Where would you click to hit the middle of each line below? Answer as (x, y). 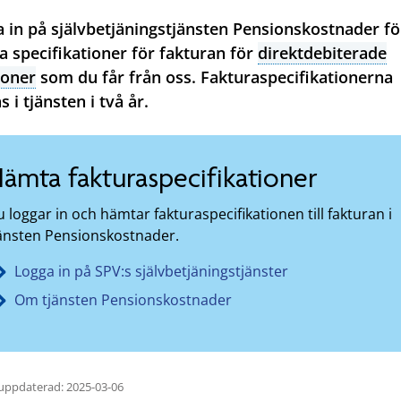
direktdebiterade (322, 53)
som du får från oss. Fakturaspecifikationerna (214, 77)
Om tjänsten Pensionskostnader (123, 299)
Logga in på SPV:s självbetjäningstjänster (151, 271)
